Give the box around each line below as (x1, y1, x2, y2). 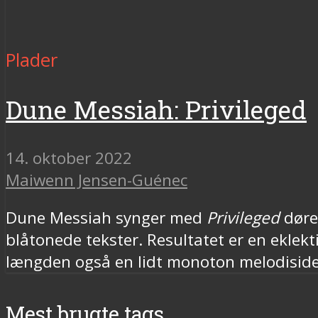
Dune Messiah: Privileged (6, 92, 307, 126)
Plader (6, 47, 57, 72)
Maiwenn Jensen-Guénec (6, 168, 187, 191)
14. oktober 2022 (6, 146, 132, 169)
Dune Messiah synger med (6, 207, 207, 229)
